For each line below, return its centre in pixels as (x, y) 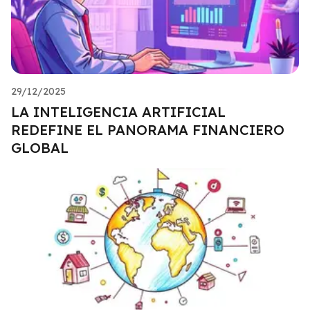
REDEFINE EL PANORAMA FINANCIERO (148, 129)
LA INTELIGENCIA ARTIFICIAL (118, 111)
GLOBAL (40, 147)
